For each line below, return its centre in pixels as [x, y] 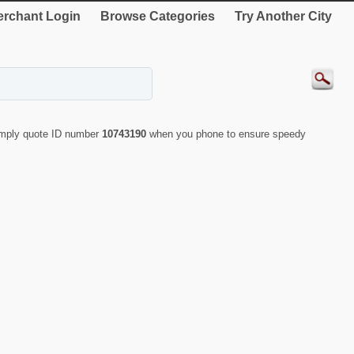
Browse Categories [158, 16]
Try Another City [283, 16]
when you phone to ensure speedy [228, 134]
